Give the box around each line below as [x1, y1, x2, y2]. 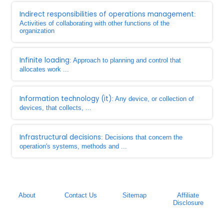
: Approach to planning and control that [69, 56, 181, 64]
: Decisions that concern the [101, 133, 182, 141]
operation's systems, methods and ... [19, 142, 127, 150]
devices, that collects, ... [19, 104, 91, 111]
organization [19, 27, 54, 34]
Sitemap [122, 191, 146, 199]
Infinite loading [19, 55, 69, 65]
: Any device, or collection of [111, 95, 194, 102]
